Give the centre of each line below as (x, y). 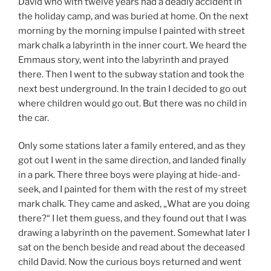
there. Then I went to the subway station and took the (131, 74)
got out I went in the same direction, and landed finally (132, 160)
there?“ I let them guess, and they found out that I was (132, 218)
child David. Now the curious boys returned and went (130, 262)
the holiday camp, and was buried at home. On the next (133, 16)
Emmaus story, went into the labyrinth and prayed (123, 60)
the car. (34, 118)
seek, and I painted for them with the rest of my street (132, 189)
